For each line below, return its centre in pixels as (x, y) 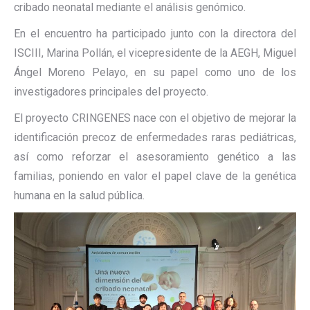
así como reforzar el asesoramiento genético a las (155, 157)
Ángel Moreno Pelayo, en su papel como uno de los (155, 72)
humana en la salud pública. (79, 195)
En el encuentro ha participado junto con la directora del (155, 34)
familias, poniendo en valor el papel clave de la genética (155, 176)
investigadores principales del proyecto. (111, 92)
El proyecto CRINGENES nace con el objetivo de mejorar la (155, 118)
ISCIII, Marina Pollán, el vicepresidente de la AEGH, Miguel (155, 53)
